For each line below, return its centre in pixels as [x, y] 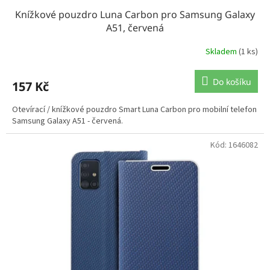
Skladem [222, 52]
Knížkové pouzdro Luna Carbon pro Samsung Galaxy [135, 14]
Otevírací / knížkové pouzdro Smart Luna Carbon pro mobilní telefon [134, 109]
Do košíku [232, 81]
